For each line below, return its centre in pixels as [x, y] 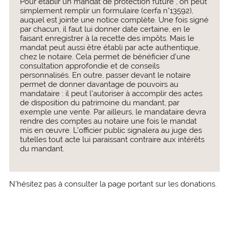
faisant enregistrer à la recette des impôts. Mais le [107, 38]
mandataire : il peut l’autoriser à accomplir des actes [111, 94]
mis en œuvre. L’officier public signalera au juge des [111, 130]
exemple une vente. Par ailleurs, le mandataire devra [113, 112]
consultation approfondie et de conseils [89, 66]
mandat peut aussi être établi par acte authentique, [110, 48]
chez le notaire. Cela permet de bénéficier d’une [105, 57]
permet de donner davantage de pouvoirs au [99, 84]
